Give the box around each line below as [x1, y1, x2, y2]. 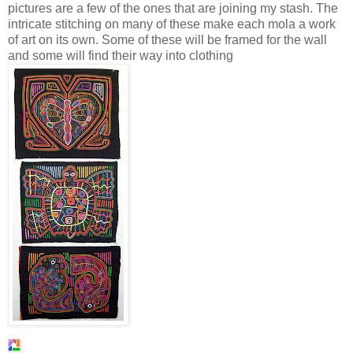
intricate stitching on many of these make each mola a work [8, 17, 336, 31]
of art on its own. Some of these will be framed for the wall [8, 32, 327, 46]
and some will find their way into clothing [8, 48, 233, 62]
